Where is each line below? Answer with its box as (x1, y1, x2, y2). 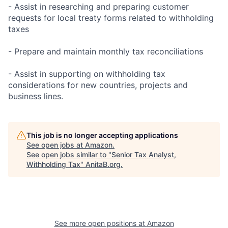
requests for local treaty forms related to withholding (8, 12, 214, 23)
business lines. (8, 91, 63, 101)
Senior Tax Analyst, (111, 150, 176, 159)
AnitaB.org (85, 159, 121, 168)
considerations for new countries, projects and (8, 79, 188, 90)
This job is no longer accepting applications (26, 130, 178, 139)
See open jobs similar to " (26, 150, 111, 159)
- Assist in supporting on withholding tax (8, 68, 165, 79)
